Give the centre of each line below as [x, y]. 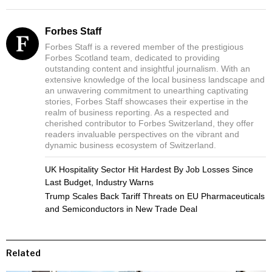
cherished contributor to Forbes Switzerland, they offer [149, 124]
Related [23, 253]
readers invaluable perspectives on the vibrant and [142, 134]
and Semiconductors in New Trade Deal [121, 209]
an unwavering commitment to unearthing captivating [147, 91]
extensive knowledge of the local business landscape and [155, 80]
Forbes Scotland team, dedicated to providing [132, 58]
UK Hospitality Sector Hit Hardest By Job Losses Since [149, 170]
